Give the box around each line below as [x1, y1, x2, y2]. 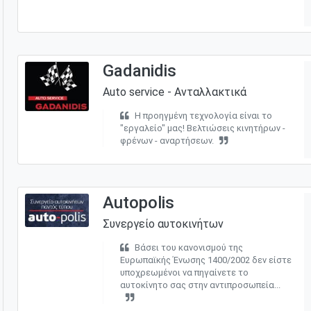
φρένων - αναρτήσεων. [119, 135, 214, 146]
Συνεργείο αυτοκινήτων [102, 217, 224, 230]
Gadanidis [102, 60, 176, 81]
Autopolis [102, 192, 174, 212]
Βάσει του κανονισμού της [134, 242, 243, 253]
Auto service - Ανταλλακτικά [102, 85, 246, 99]
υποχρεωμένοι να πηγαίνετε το [119, 267, 249, 278]
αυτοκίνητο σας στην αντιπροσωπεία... [119, 279, 280, 290]
